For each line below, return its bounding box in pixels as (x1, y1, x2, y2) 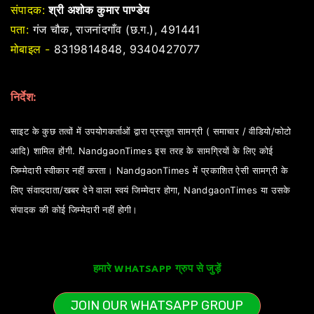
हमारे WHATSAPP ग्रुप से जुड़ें (93, 264, 221, 274)
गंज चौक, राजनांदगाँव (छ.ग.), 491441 (29, 22, 200, 37)
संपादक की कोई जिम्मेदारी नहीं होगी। (11, 204, 138, 216)
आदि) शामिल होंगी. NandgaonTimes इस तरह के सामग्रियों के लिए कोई (11, 145, 273, 157)
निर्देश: (11, 90, 37, 104)
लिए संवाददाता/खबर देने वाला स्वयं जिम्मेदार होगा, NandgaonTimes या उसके (11, 184, 291, 196)
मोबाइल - (11, 42, 50, 57)
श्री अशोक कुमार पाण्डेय (48, 3, 150, 18)
